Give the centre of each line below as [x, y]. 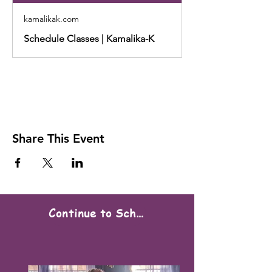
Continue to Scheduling [139, 213]
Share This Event [58, 138]
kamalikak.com [51, 19]
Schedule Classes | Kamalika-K [89, 38]
